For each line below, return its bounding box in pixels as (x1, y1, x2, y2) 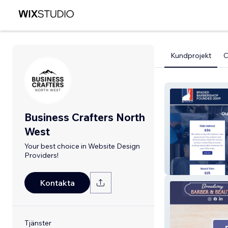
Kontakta (40, 178, 75, 188)
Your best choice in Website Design (24, 141, 140, 151)
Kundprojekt (170, 51, 211, 60)
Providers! (24, 151, 59, 160)
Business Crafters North (24, 110, 145, 124)
